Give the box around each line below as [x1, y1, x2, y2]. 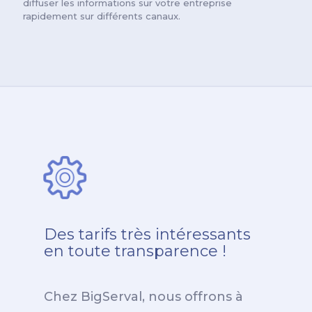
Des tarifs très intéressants [44, 225, 251, 244]
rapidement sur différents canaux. [23, 10, 180, 22]
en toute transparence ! [44, 242, 226, 260]
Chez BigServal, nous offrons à [44, 289, 243, 304]
